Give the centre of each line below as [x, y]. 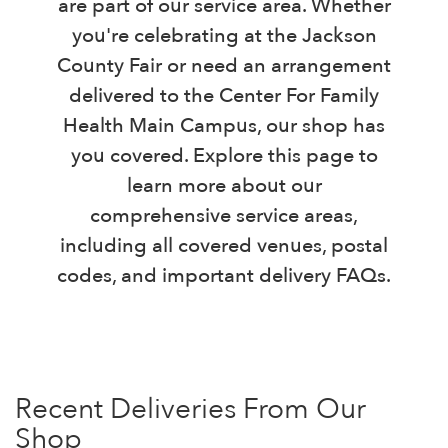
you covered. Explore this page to [224, 156]
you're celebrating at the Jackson [224, 36]
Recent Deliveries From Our [190, 408]
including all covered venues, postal [224, 246]
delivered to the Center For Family [224, 96]
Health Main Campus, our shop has [224, 126]
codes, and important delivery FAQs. [224, 276]
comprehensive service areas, [224, 216]
